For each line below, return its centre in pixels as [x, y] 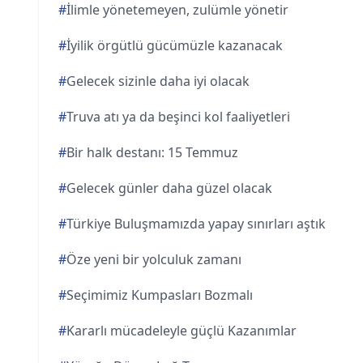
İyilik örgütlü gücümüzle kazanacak [175, 45]
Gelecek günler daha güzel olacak [169, 188]
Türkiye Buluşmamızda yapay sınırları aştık [196, 224]
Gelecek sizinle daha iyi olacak [158, 81]
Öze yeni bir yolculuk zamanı [154, 259]
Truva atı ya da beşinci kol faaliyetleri [178, 117]
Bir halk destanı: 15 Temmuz [152, 152]
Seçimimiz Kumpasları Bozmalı [160, 295]
